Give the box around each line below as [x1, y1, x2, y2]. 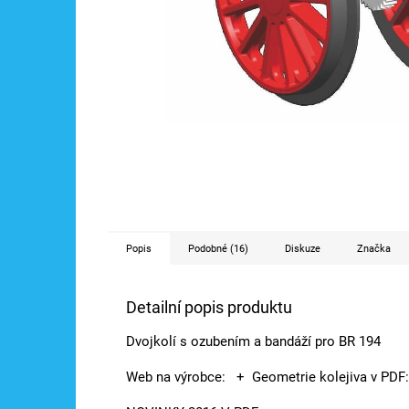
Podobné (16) [188, 242, 248, 255]
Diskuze [285, 242, 320, 255]
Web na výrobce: [126, 368, 229, 385]
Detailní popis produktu [126, 297, 292, 317]
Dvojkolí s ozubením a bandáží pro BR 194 [126, 332, 381, 350]
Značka [357, 242, 391, 255]
